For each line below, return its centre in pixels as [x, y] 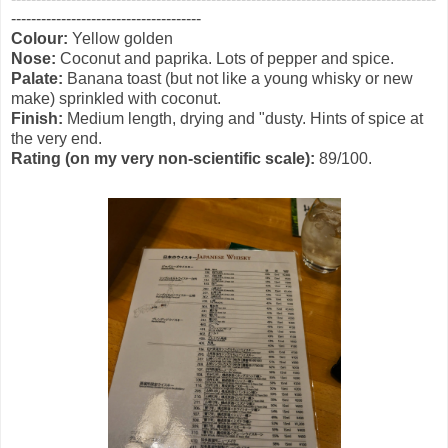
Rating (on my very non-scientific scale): [163, 159]
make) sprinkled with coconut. [116, 99]
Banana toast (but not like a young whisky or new [238, 79]
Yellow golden [122, 39]
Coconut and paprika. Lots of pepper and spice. [225, 59]
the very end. [56, 139]
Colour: [41, 39]
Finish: [37, 119]
